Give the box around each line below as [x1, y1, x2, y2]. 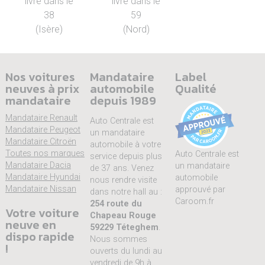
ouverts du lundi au [90, 245, 163, 256]
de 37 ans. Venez [90, 163, 154, 173]
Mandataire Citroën [5, 137, 76, 147]
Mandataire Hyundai [5, 172, 80, 183]
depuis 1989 [90, 92, 157, 110]
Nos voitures [5, 68, 75, 86]
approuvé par [174, 185, 225, 195]
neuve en [5, 216, 56, 234]
